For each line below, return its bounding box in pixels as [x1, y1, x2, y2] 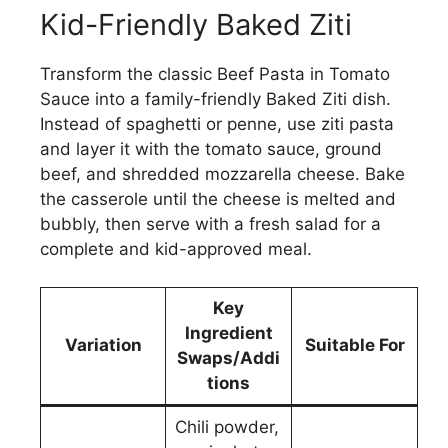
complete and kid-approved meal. [40, 238, 312, 259]
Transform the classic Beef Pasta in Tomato [40, 63, 390, 84]
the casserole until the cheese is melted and [40, 188, 396, 209]
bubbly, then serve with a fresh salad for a [40, 213, 381, 234]
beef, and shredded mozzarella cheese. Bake [40, 163, 405, 184]
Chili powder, [174, 417, 279, 438]
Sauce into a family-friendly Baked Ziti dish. [40, 88, 391, 109]
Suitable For [304, 335, 405, 356]
